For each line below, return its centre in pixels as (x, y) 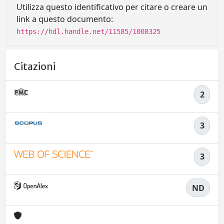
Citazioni (35, 67)
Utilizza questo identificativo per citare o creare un (112, 7)
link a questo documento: (65, 19)
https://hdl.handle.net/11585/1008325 (88, 31)
